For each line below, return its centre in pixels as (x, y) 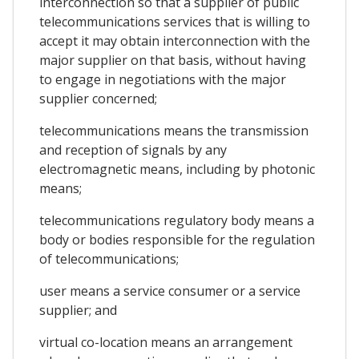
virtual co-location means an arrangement (166, 343)
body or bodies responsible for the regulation (177, 240)
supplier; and (78, 311)
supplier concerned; (98, 99)
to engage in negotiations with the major (163, 80)
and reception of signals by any (133, 150)
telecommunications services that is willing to (175, 22)
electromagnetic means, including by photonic (177, 169)
